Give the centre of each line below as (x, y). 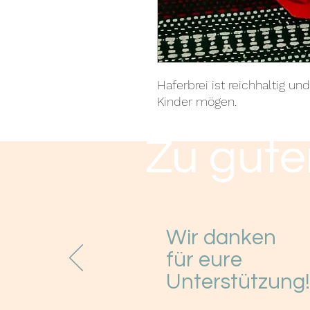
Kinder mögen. (197, 102)
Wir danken (221, 238)
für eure (204, 261)
